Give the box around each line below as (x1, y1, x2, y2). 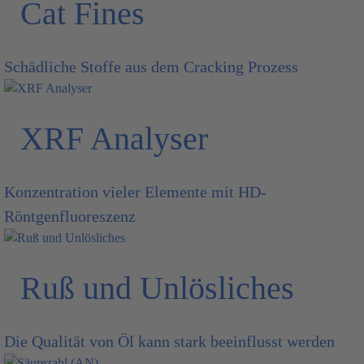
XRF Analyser (20, 120, 208, 157)
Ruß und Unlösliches (20, 270, 294, 306)
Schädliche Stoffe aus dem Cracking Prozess (4, 58, 298, 76)
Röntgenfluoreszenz (4, 207, 136, 225)
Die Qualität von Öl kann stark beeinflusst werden (4, 332, 335, 350)
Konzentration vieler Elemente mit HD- (4, 183, 266, 201)
